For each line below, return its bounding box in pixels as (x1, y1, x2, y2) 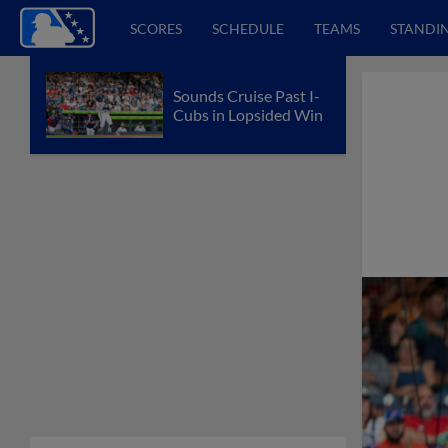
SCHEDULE (212, 19, 284, 37)
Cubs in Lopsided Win (173, 104, 323, 124)
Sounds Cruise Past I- (173, 85, 320, 105)
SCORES (130, 19, 182, 37)
